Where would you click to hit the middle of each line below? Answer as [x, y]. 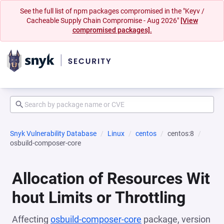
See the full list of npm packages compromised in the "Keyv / [112, 11]
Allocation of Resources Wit [111, 178]
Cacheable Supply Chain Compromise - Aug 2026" [103, 20]
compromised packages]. [112, 30]
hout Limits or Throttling [99, 197]
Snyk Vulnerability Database [53, 133]
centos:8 [181, 133]
